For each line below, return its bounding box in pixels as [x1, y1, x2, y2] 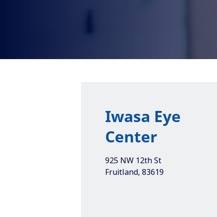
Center [105, 126, 157, 147]
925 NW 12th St [105, 155, 161, 166]
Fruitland [105, 167, 138, 177]
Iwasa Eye [105, 106, 181, 126]
